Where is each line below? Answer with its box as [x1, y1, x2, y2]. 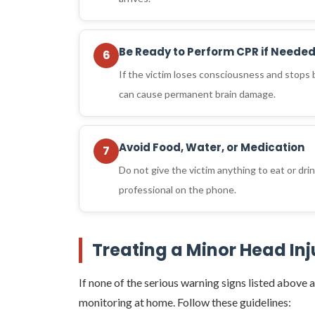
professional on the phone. [119, 183, 236, 195]
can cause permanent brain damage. [119, 87, 276, 100]
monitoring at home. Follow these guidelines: [79, 295, 291, 309]
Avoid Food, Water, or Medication [119, 139, 304, 155]
